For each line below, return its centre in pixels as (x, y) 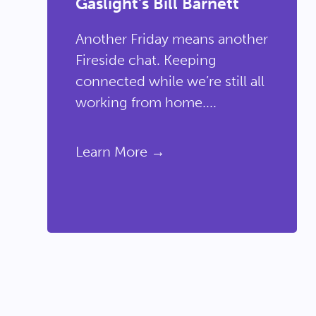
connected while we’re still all (170, 81)
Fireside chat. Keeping (146, 60)
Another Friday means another (171, 39)
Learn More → (120, 152)
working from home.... (146, 102)
